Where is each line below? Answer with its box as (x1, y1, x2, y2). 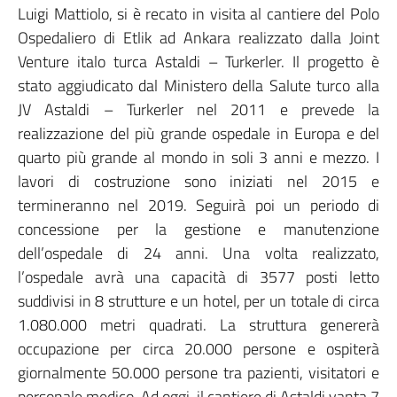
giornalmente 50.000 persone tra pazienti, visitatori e (18, 361, 379, 385)
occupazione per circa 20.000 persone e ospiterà (18, 337, 379, 361)
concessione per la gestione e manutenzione (18, 217, 379, 241)
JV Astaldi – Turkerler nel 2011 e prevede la (18, 97, 379, 121)
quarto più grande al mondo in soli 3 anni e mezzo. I (18, 145, 379, 169)
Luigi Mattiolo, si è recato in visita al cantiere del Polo (18, 2, 379, 26)
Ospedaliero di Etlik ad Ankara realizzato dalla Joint (18, 26, 379, 50)
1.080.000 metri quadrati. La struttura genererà (18, 313, 379, 337)
